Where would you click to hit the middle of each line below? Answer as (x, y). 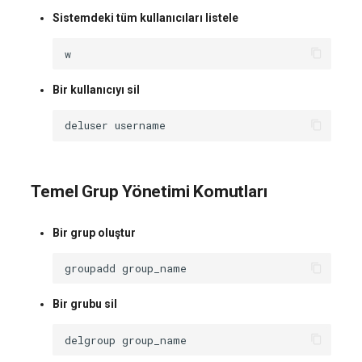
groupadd (90, 269)
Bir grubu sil (84, 304)
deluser (87, 126)
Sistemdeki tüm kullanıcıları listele (145, 18)
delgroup (90, 340)
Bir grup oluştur (94, 232)
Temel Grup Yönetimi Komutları (149, 192)
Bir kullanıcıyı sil (96, 89)
